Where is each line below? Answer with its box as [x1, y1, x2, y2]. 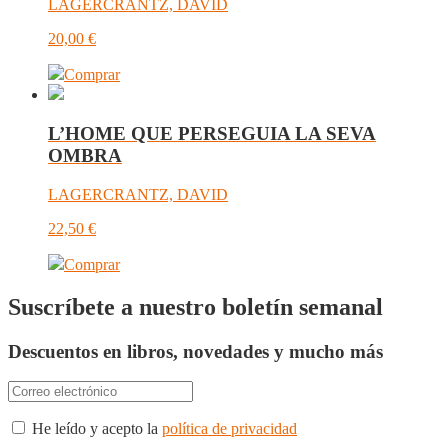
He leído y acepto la [28, 420, 162, 438]
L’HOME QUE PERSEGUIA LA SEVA [48, 123, 376, 145]
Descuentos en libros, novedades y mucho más [8, 340, 383, 362]
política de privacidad [162, 420, 297, 438]
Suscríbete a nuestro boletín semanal [8, 293, 383, 320]
